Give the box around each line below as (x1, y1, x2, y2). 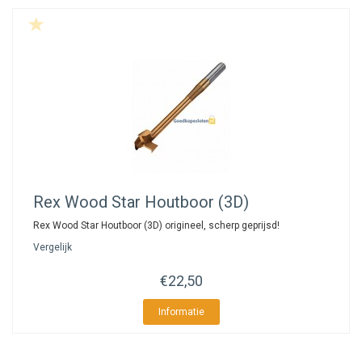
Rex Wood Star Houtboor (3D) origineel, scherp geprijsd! (33, 220, 280, 231)
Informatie (158, 306, 204, 318)
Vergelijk (33, 242, 72, 253)
